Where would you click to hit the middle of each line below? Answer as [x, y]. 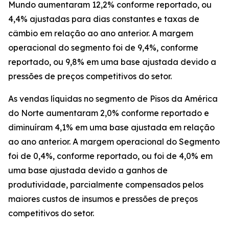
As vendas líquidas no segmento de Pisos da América [113, 99]
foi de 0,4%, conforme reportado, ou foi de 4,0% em [110, 156]
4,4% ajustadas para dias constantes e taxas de [104, 19]
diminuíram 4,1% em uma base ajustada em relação [111, 127]
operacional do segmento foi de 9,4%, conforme [103, 48]
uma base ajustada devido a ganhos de [88, 170]
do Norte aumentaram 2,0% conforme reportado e [109, 113]
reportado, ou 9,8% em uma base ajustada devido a [112, 62]
